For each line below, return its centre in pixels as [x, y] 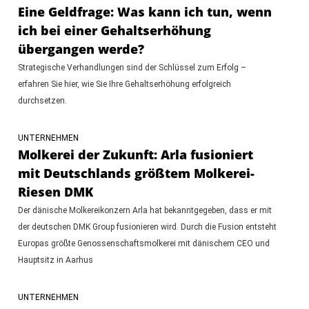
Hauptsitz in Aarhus [55, 260]
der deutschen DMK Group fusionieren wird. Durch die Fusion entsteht [147, 227]
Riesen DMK [55, 191]
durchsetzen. [42, 100]
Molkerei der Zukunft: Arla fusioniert [135, 154]
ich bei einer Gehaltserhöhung [114, 30]
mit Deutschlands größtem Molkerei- [136, 173]
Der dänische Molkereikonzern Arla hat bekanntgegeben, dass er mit [144, 210]
